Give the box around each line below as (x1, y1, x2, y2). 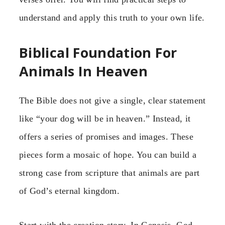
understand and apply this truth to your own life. (19, 13, 205, 23)
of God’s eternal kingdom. (19, 186, 120, 196)
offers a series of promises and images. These (19, 132, 194, 142)
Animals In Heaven (19, 61, 148, 80)
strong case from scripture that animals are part (19, 168, 200, 178)
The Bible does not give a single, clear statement (19, 95, 206, 106)
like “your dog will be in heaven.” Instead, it (19, 114, 191, 124)
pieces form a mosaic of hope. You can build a (19, 150, 197, 160)
